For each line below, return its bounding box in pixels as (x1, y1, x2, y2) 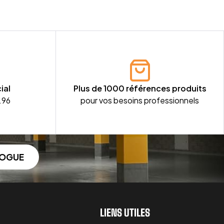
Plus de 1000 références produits (73, 82, 206, 93)
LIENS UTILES (99, 206, 150, 218)
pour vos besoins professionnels (80, 94, 199, 105)
